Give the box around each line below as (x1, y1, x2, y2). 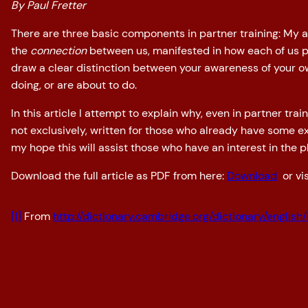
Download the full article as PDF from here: (11, 168, 227, 184)
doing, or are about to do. (11, 78, 137, 93)
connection (30, 43, 87, 58)
